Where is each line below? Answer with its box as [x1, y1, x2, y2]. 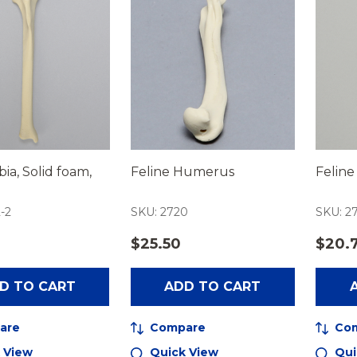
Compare [149, 320, 206, 335]
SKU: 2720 [130, 204, 188, 219]
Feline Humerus [130, 163, 234, 179]
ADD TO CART [164, 278, 261, 294]
